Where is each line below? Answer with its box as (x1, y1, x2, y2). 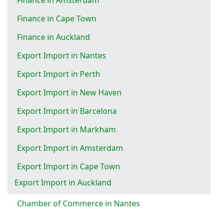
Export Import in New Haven (17, 87, 122, 98)
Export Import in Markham (17, 124, 116, 135)
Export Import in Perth (17, 68, 100, 79)
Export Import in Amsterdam (17, 142, 123, 153)
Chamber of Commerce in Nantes (17, 198, 140, 209)
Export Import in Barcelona (17, 105, 117, 116)
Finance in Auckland (17, 31, 90, 42)
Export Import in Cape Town (17, 161, 120, 172)
